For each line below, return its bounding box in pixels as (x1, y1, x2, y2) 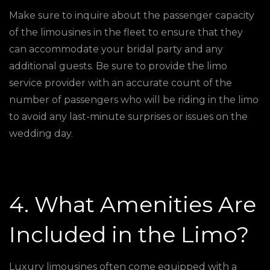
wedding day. (9, 128, 73, 139)
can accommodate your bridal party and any (9, 43, 223, 55)
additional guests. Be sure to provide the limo (9, 60, 227, 72)
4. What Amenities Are (9, 191, 256, 218)
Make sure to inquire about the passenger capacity (9, 10, 254, 21)
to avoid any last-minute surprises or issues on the (9, 111, 248, 122)
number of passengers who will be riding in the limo (9, 94, 259, 105)
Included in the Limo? (9, 221, 249, 248)
